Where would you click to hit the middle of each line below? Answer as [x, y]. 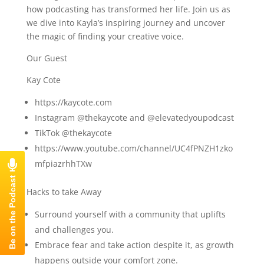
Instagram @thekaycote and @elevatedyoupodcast [134, 117]
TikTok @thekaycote [73, 133]
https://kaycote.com [73, 102]
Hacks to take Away [64, 192]
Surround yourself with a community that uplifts [130, 214]
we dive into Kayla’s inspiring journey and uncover [126, 22]
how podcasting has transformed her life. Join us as [128, 9]
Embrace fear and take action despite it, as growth [134, 245]
